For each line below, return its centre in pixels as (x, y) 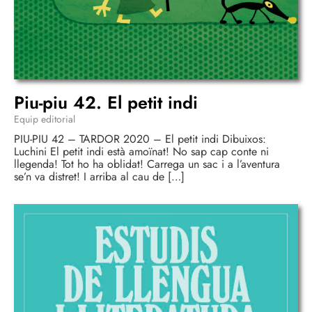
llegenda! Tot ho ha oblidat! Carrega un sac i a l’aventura (147, 164)
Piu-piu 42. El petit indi (106, 102)
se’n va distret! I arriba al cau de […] (99, 176)
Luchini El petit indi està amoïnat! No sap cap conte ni (141, 151)
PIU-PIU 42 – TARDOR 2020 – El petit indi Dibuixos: (140, 139)
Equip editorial (45, 119)
